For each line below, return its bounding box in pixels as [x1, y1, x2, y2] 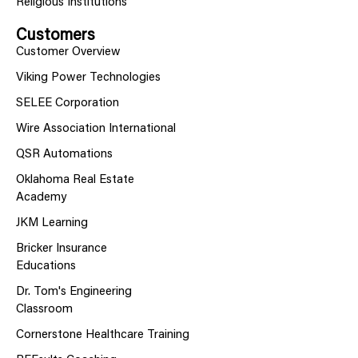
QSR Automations [16, 149, 113, 161]
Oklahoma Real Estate [16, 174, 134, 187]
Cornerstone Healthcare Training [16, 329, 189, 342]
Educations [16, 261, 76, 273]
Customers [16, 28, 95, 45]
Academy [16, 192, 66, 205]
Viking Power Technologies [16, 72, 161, 85]
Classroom [16, 304, 73, 316]
